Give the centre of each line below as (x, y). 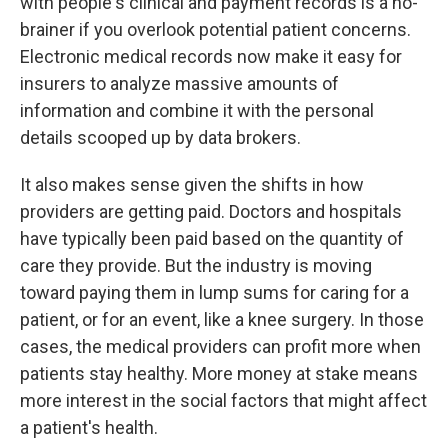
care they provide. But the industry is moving (196, 265)
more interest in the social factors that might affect (223, 400)
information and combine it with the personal (197, 110)
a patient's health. (89, 427)
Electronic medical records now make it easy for (211, 56)
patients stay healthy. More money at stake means (219, 373)
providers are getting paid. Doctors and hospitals (211, 211)
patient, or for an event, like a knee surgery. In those (222, 319)
